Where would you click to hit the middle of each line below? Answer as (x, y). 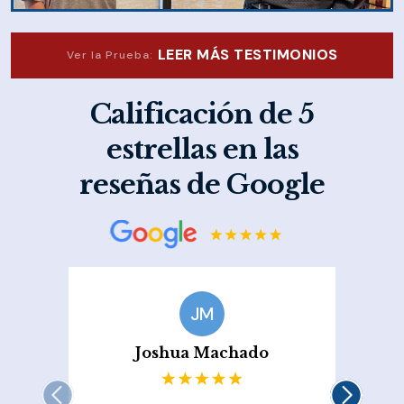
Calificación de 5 (202, 115)
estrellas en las (202, 150)
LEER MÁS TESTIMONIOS (248, 55)
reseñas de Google (202, 185)
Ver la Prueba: (110, 55)
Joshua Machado (202, 353)
